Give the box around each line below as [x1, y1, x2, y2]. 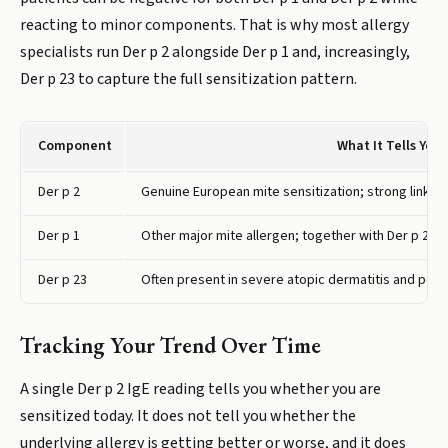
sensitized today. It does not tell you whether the [20, 405, 356, 427]
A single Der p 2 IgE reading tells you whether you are [20, 378, 381, 400]
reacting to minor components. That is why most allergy [20, 14, 409, 36]
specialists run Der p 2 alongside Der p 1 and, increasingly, [20, 41, 410, 63]
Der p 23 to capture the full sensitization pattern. [20, 68, 357, 90]
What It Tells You [336, 136, 441, 156]
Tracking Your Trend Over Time [20, 331, 321, 360]
